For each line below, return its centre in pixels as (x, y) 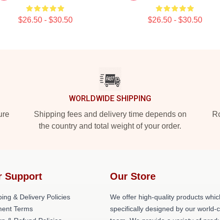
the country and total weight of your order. (110, 126)
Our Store (133, 176)
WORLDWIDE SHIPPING (110, 98)
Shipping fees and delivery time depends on (110, 114)
